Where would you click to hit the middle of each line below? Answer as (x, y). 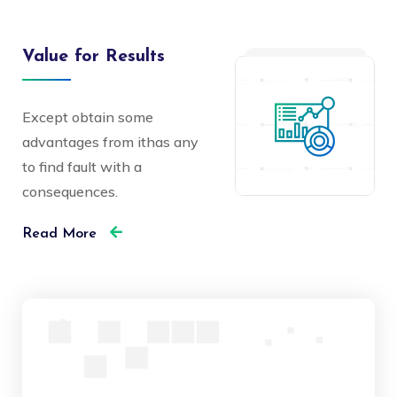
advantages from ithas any (110, 141)
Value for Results (93, 56)
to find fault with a (82, 166)
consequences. (70, 191)
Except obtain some (88, 117)
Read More (62, 234)
